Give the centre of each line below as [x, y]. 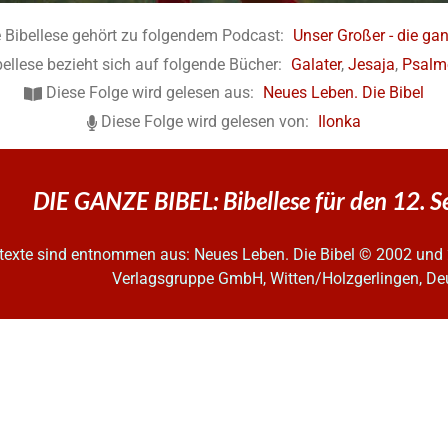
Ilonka [340, 122]
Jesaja [371, 64]
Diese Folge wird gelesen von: [205, 122]
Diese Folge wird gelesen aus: [149, 93]
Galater [316, 64]
